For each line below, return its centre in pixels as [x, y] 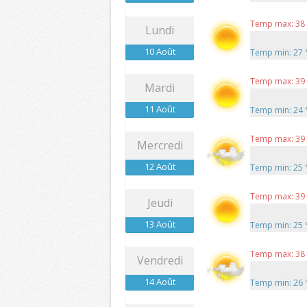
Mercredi [160, 146]
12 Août [160, 167]
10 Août [160, 52]
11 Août [160, 109]
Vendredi [160, 261]
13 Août [160, 224]
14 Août [160, 282]
